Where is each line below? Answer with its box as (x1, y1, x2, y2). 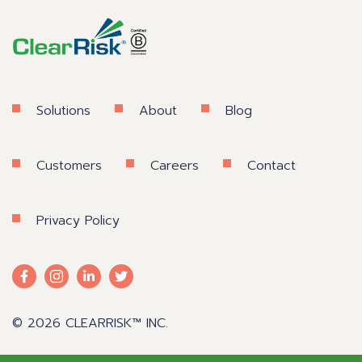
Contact (247, 156, 296, 176)
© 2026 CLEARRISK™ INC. (12, 314, 168, 334)
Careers (150, 156, 199, 176)
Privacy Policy (36, 211, 120, 231)
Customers (36, 156, 102, 176)
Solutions (36, 101, 90, 121)
